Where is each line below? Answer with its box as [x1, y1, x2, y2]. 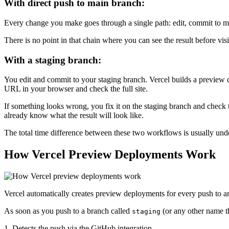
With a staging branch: [4, 54, 101, 65]
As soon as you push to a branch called [4, 207, 132, 216]
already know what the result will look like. [4, 111, 144, 120]
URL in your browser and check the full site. [4, 84, 148, 94]
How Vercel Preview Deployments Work [4, 148, 216, 162]
